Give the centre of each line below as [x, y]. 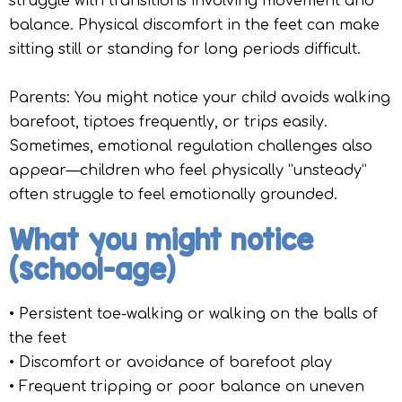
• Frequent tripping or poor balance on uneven [187, 387]
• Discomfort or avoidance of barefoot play [170, 363]
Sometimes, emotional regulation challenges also [191, 147]
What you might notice [161, 240]
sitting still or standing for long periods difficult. [185, 50]
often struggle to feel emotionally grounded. [173, 195]
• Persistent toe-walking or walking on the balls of [193, 315]
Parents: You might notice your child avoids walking [200, 98]
